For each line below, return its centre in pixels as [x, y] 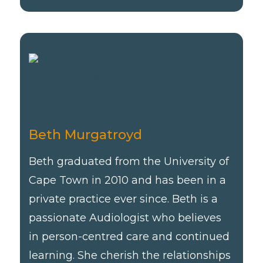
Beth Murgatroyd [86, 134]
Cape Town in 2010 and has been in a [128, 180]
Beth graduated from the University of [129, 161]
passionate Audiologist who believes [125, 218]
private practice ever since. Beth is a [124, 199]
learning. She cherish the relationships [130, 255]
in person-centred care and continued [129, 236]
